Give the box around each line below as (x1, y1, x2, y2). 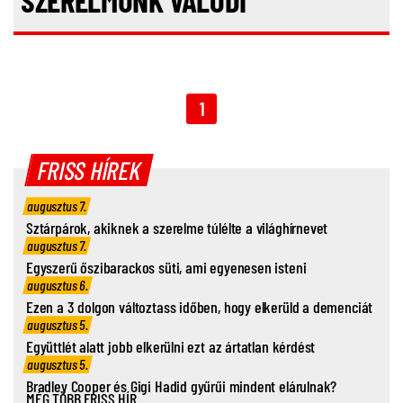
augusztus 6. (27, 276, 89, 294)
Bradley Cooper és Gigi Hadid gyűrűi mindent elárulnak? (26, 376, 337, 397)
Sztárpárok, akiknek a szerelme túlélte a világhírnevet (26, 218, 328, 238)
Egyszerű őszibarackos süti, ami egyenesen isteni (26, 257, 307, 278)
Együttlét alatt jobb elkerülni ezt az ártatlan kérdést (26, 336, 316, 357)
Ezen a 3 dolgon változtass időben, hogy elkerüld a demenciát (26, 297, 373, 318)
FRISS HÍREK (34, 155, 145, 186)
